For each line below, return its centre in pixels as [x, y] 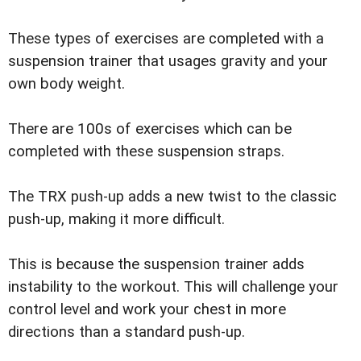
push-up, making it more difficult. [116, 219]
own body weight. [66, 83]
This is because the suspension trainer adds [156, 264]
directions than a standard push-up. [127, 332]
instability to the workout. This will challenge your [173, 286]
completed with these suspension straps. [146, 151]
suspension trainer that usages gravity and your [168, 61]
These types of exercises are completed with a [166, 38]
